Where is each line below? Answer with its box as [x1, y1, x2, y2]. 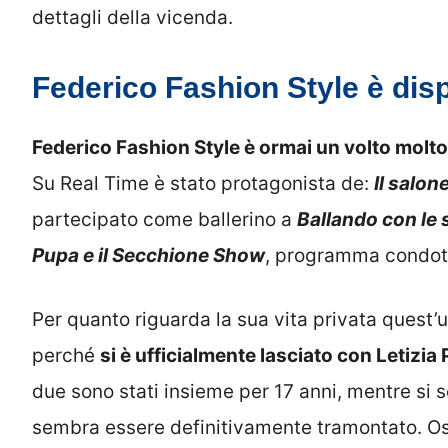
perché [32, 344, 100, 368]
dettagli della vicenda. [32, 6, 233, 30]
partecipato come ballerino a [32, 207, 297, 231]
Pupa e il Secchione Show [32, 243, 265, 267]
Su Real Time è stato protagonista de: [32, 171, 374, 195]
